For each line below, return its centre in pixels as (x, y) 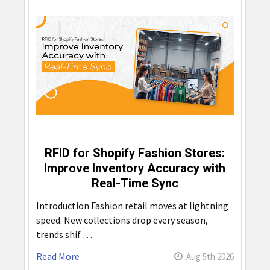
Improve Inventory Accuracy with (135, 168)
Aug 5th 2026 (210, 256)
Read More (58, 256)
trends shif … (64, 234)
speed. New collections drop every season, (122, 220)
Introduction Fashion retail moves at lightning (132, 205)
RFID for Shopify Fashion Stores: (135, 153)
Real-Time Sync (135, 183)
